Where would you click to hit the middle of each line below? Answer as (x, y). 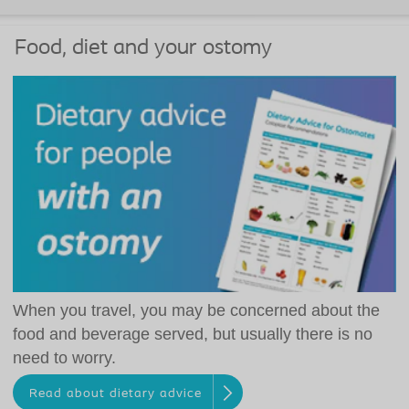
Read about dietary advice (115, 393)
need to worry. (64, 358)
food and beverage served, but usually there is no (193, 335)
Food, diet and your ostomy (143, 49)
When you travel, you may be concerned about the (196, 311)
